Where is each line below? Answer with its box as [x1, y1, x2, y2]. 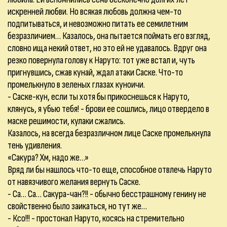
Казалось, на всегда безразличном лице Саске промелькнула [8, 127, 211, 139]
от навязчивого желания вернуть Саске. [8, 176, 140, 188]
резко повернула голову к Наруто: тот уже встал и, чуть [8, 54, 195, 66]
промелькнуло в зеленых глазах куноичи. [8, 79, 145, 91]
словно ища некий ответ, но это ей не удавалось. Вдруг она [8, 42, 207, 54]
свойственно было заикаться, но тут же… [8, 200, 147, 212]
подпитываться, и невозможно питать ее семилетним [8, 18, 188, 30]
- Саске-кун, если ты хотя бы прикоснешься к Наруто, [8, 91, 190, 103]
